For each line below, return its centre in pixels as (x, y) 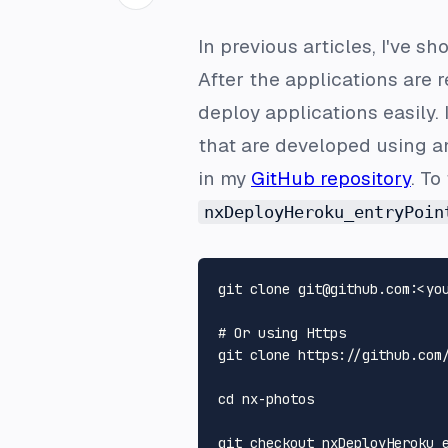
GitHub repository (331, 179)
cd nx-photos (266, 399)
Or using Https (290, 333)
